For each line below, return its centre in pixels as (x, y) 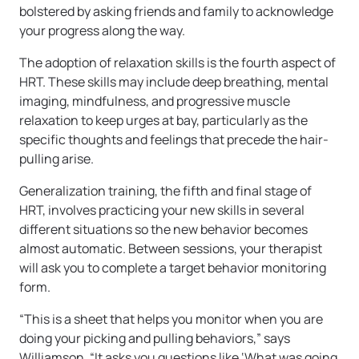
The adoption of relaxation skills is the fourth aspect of (177, 63)
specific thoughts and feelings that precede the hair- (174, 140)
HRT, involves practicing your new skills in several (162, 210)
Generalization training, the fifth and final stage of (165, 191)
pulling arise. (58, 159)
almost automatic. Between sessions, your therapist (171, 249)
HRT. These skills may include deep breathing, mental (174, 82)
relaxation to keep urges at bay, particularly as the (163, 121)
